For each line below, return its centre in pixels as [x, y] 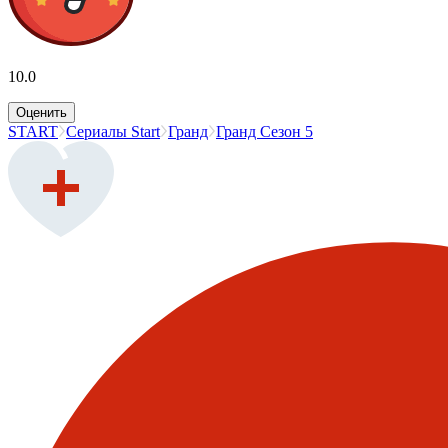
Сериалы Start [113, 131]
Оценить [41, 112]
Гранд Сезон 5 [264, 131]
